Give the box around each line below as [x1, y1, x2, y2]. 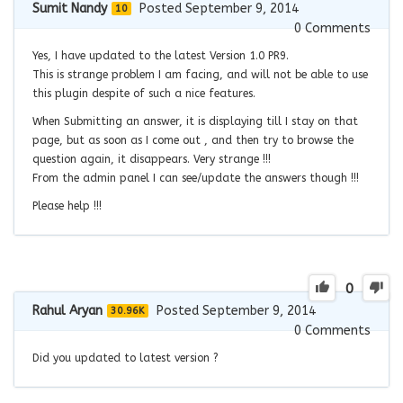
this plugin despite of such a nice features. [32, 86, 255, 100]
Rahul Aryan [32, 302, 103, 318]
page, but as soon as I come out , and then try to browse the [32, 133, 354, 147]
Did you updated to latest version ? [32, 351, 219, 364]
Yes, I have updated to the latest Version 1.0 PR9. [32, 49, 289, 62]
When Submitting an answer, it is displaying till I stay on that [32, 114, 358, 128]
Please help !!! [32, 199, 102, 212]
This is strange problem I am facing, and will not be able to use [32, 67, 368, 81]
